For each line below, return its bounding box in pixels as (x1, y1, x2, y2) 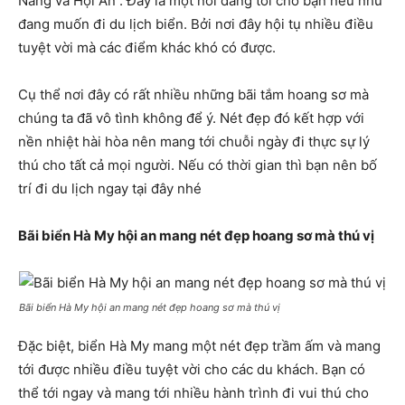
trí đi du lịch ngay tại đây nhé (18, 179, 202, 197)
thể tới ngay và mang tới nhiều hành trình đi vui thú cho (18, 383, 369, 401)
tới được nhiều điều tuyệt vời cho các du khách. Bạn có (18, 360, 365, 378)
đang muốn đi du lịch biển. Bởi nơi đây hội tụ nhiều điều (18, 14, 373, 33)
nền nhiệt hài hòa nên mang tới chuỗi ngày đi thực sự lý (18, 132, 370, 150)
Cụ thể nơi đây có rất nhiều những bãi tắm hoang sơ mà (18, 85, 369, 103)
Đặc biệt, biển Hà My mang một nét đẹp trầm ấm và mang (18, 336, 381, 354)
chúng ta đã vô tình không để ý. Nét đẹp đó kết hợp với (18, 108, 364, 127)
